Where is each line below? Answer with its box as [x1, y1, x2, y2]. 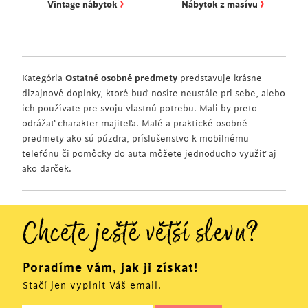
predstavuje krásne [177, 73, 262, 83]
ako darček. [22, 164, 71, 174]
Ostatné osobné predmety [65, 73, 177, 83]
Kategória [22, 73, 65, 83]
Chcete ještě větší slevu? [23, 221, 260, 254]
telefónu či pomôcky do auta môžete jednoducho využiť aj [22, 148, 276, 159]
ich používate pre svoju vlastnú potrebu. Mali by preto [22, 103, 257, 113]
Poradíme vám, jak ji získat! [23, 261, 198, 274]
